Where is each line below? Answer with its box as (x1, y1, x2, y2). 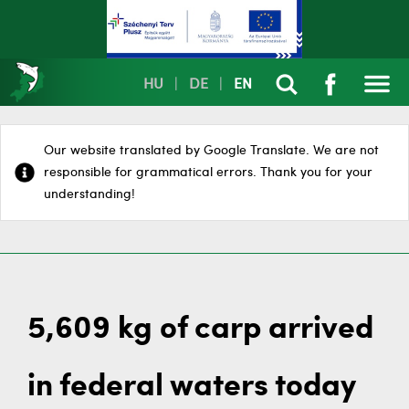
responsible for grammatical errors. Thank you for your (44, 166, 372, 179)
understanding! (44, 188, 135, 201)
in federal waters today (27, 372, 356, 403)
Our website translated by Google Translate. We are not (44, 144, 379, 157)
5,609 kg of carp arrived (27, 314, 373, 345)
